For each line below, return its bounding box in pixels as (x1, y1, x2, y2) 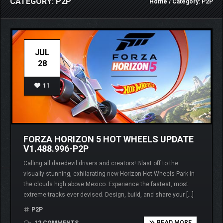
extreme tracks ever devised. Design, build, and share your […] (23, 191, 194, 199)
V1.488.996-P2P (23, 143, 89, 154)
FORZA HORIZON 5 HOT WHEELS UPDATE (23, 134, 194, 145)
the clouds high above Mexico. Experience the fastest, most (23, 181, 188, 188)
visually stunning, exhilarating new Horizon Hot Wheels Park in (23, 170, 195, 178)
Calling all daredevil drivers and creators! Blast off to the (23, 160, 178, 167)
